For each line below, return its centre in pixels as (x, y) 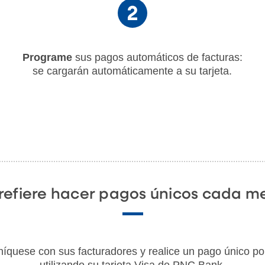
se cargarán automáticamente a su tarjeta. (132, 71)
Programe (47, 57)
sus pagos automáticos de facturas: (157, 57)
